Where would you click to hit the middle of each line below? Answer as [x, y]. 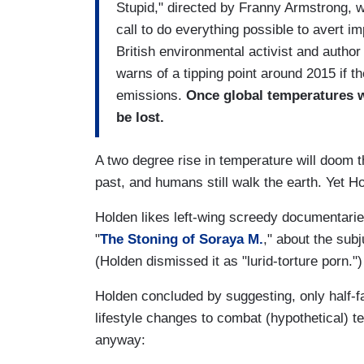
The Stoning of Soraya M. [182, 239]
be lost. [140, 118]
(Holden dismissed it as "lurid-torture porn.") [229, 261]
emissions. [151, 96]
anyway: [120, 340]
